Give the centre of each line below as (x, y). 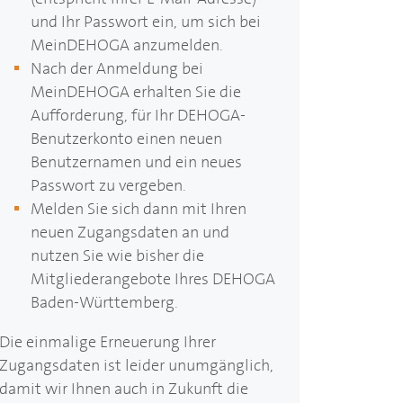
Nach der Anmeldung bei (117, 69)
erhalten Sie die (186, 92)
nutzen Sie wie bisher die (118, 256)
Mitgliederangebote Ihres (122, 279)
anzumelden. (177, 45)
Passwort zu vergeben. (109, 186)
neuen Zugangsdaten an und (130, 233)
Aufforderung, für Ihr (104, 116)
